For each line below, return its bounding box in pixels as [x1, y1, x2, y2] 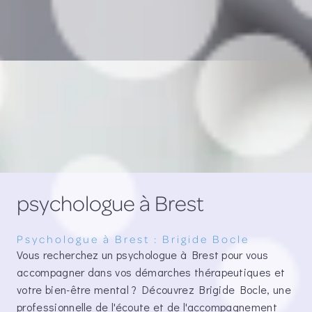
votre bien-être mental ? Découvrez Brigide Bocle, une [17, 281, 291, 297]
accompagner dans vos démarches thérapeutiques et [17, 264, 286, 279]
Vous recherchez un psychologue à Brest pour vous [17, 247, 269, 262]
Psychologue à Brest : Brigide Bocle [17, 231, 249, 246]
